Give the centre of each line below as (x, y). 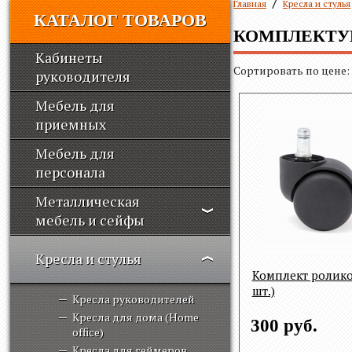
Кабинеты (69, 57)
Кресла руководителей (134, 299)
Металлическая (88, 201)
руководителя (83, 76)
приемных (71, 124)
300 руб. (284, 325)
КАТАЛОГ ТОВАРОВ (120, 20)
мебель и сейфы (90, 220)
